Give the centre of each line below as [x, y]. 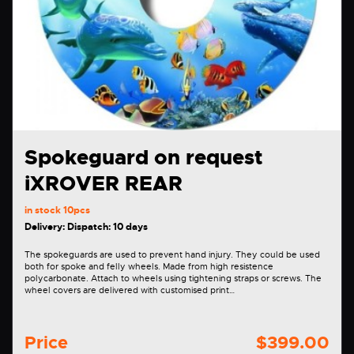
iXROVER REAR [104, 183]
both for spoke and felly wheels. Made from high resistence [149, 266]
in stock [44, 210]
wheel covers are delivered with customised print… [130, 290]
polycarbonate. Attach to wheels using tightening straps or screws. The [58, 278]
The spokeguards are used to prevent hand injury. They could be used [130, 254]
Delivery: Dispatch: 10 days [86, 226]
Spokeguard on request [144, 157]
